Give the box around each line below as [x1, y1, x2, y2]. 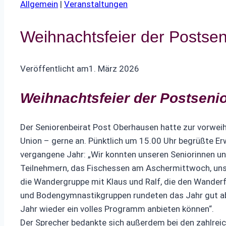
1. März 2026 [89, 64, 139, 74]
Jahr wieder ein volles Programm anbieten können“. [20, 203, 214, 214]
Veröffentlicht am [20, 64, 89, 74]
